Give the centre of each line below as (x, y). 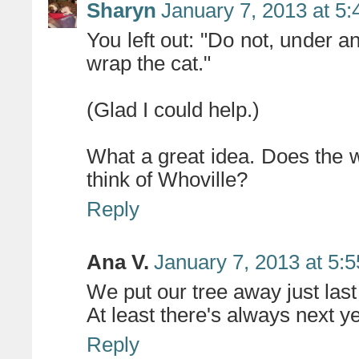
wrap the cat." (149, 63)
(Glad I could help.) (173, 110)
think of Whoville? (167, 179)
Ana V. (118, 262)
